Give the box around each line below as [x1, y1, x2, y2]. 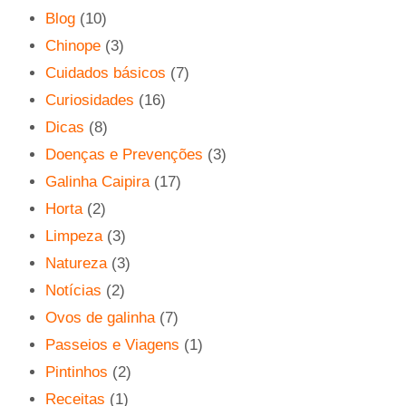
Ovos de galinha [45, 308, 155, 326]
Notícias [45, 281, 101, 299]
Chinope [45, 36, 101, 54]
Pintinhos [45, 362, 108, 381]
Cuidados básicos [45, 63, 166, 82]
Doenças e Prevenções [45, 145, 203, 163]
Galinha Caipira [45, 172, 150, 190]
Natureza [45, 254, 107, 272]
